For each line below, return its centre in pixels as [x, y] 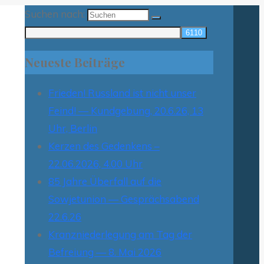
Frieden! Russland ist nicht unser [122, 93]
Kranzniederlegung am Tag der [120, 234]
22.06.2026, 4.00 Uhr [95, 163]
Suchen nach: [55, 14]
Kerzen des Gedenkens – [104, 146]
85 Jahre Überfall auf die [105, 181]
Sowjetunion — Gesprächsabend [124, 199]
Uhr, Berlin [73, 128]
